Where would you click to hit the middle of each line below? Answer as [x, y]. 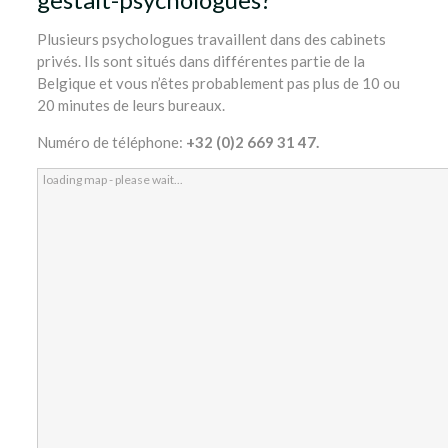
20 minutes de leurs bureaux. [130, 105]
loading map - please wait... [112, 179]
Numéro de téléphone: [111, 142]
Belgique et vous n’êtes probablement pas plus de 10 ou [218, 83]
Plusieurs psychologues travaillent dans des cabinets [211, 39]
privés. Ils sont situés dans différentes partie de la [200, 61]
